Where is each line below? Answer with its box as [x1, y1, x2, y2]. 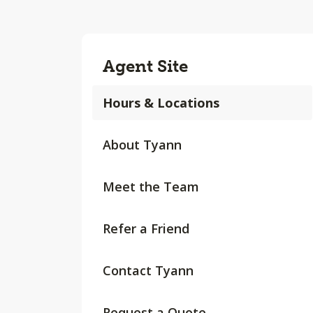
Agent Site [103, 56, 188, 76]
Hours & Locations [103, 94, 219, 111]
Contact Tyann [103, 262, 194, 279]
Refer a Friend [103, 220, 189, 237]
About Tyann [103, 136, 182, 153]
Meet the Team [103, 178, 199, 195]
